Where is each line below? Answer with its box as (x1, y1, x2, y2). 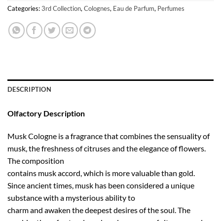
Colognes (84, 4, 110, 13)
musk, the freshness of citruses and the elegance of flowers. (7, 144, 206, 153)
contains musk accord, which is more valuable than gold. (7, 168, 195, 178)
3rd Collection (41, 4, 81, 13)
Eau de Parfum (113, 4, 154, 13)
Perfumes (157, 4, 184, 13)
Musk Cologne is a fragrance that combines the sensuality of (7, 131, 210, 141)
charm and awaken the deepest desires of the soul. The (7, 205, 190, 215)
